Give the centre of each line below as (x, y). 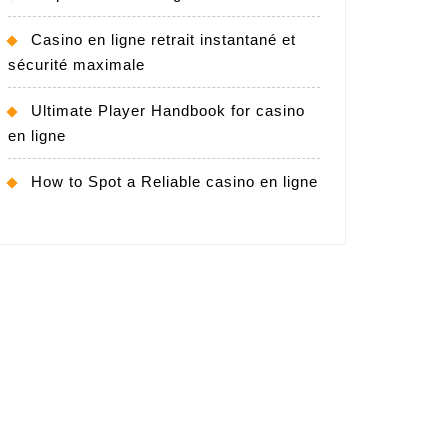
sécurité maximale (76, 64)
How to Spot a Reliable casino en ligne (174, 181)
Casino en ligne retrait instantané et (163, 39)
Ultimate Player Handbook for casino (168, 110)
